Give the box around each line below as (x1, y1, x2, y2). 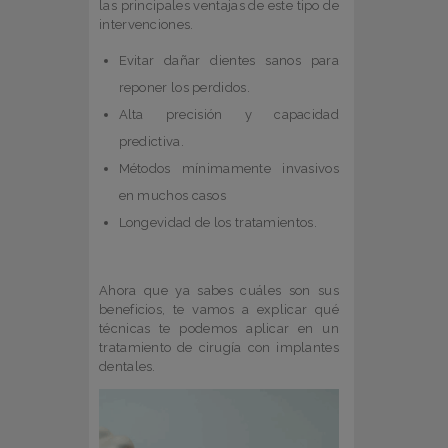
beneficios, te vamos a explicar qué (99, 302, 339, 318)
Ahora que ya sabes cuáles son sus (99, 283, 339, 299)
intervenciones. (99, 17, 194, 33)
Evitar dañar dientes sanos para (118, 53, 339, 69)
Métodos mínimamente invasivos (118, 161, 339, 177)
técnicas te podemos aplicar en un (99, 321, 339, 337)
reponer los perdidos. (118, 80, 250, 96)
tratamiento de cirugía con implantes (99, 340, 339, 356)
